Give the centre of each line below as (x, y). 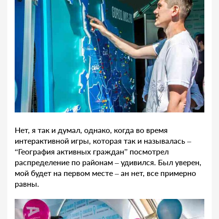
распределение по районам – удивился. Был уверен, (108, 162)
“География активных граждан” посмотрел (92, 151)
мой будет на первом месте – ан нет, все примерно (105, 173)
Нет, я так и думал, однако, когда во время (91, 130)
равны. (27, 183)
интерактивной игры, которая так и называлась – (103, 140)
